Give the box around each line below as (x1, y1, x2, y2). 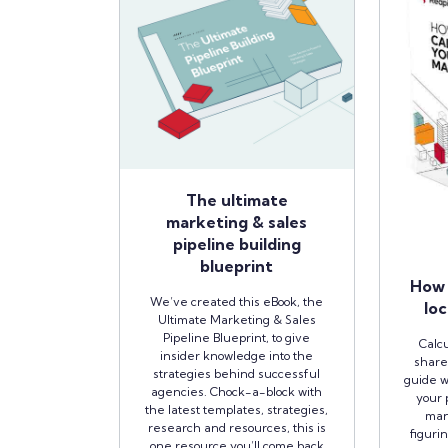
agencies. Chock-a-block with (151, 383, 323, 399)
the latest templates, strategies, (145, 401, 329, 417)
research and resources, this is (147, 419, 326, 435)
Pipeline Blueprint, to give (163, 329, 311, 345)
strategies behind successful (153, 365, 321, 381)
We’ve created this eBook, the (150, 293, 324, 309)
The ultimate (185, 189, 288, 210)
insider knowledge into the (160, 347, 314, 363)
